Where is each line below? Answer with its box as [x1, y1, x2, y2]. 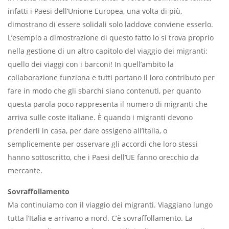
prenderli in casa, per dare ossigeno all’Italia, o [8, 125, 167, 135]
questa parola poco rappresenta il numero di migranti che [8, 99, 208, 109]
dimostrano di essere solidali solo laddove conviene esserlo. [8, 19, 213, 29]
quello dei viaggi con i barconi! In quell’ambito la [8, 59, 174, 69]
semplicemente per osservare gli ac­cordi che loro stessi [8, 139, 198, 149]
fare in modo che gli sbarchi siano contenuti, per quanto [8, 85, 201, 96]
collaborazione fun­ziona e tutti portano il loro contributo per [8, 72, 215, 82]
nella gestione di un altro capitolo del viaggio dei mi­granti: [8, 45, 208, 56]
